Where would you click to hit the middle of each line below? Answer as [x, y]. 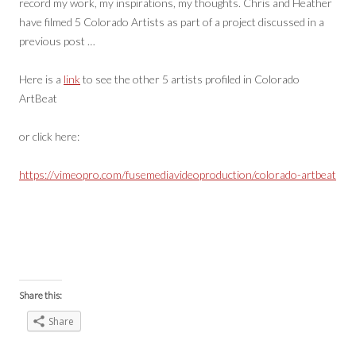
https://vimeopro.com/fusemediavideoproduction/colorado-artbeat [178, 174]
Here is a [41, 79]
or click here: [49, 136]
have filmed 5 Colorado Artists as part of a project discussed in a [172, 22]
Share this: [41, 295]
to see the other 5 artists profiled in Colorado [190, 79]
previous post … [57, 41]
